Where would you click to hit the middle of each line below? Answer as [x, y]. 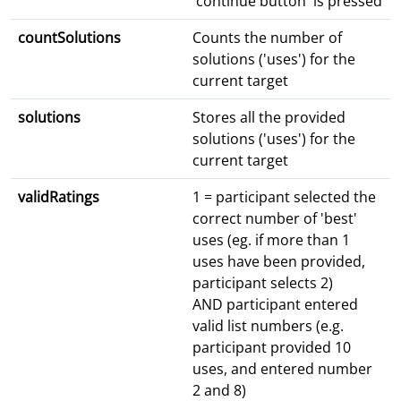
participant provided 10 [272, 348]
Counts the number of [267, 38]
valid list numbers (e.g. [268, 326]
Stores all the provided [269, 118]
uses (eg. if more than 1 [271, 240]
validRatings [59, 197]
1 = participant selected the [284, 197]
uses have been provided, [279, 262]
